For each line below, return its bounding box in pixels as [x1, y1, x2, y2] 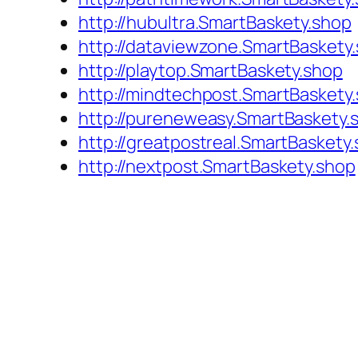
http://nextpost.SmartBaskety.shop [78, 154, 356, 179]
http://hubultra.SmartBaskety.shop [78, 10, 352, 35]
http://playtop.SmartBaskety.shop [78, 58, 343, 83]
